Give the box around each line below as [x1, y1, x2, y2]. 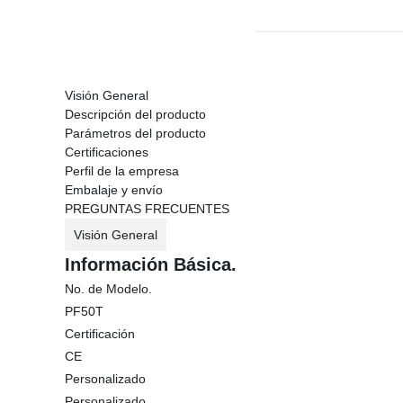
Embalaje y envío [65, 183, 163, 197]
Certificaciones [65, 145, 148, 159]
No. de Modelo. [65, 282, 152, 296]
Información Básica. [65, 255, 237, 274]
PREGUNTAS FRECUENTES [65, 201, 229, 216]
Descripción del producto [65, 107, 206, 121]
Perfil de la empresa [65, 164, 179, 178]
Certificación [65, 327, 135, 341]
